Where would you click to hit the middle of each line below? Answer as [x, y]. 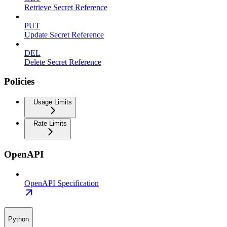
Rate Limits [50, 124]
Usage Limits [53, 102]
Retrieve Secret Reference [66, 7]
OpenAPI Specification [62, 183]
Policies [19, 82]
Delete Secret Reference [63, 62]
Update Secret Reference [64, 34]
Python [18, 219]
